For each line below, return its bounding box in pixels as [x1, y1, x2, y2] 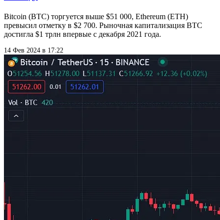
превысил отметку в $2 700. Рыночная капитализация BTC [4, 21, 202, 29]
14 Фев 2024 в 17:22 [4, 46, 63, 54]
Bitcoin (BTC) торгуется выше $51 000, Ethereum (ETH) [4, 12, 188, 21]
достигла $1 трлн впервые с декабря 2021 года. [4, 29, 161, 38]
